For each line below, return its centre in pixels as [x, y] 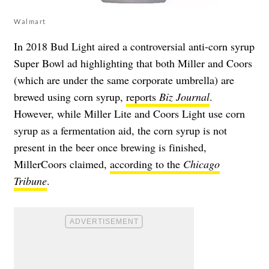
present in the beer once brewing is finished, [110, 147]
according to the [147, 164]
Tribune [30, 180]
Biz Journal [184, 96]
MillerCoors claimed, [62, 164]
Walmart [30, 21]
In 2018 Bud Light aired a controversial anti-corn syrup [134, 46]
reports [143, 96]
